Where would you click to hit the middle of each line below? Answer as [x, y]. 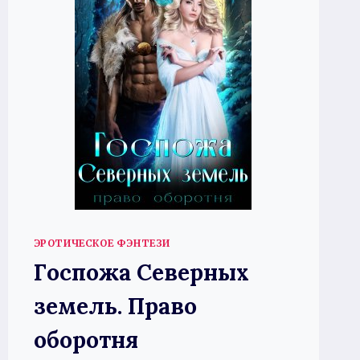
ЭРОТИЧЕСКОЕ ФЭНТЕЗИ [102, 243]
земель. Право [115, 306]
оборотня [86, 340]
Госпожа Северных [141, 272]
